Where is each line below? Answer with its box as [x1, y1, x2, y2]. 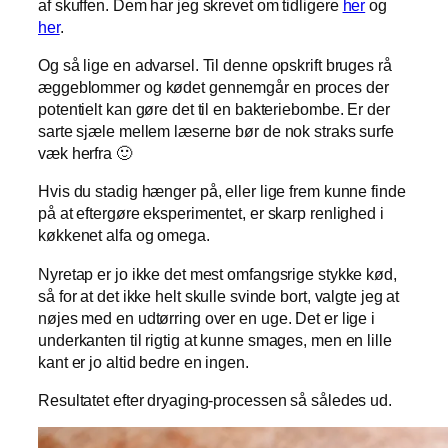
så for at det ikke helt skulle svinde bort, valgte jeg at [38, 286, 400, 305]
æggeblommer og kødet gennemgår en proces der [38, 78, 389, 96]
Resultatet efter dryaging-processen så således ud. [38, 390, 392, 409]
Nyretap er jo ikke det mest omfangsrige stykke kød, [38, 264, 397, 283]
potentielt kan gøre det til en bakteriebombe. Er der [38, 100, 390, 118]
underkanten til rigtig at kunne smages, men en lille [38, 330, 392, 349]
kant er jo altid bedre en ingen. [38, 352, 249, 371]
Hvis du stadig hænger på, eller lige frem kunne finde [38, 182, 406, 201]
